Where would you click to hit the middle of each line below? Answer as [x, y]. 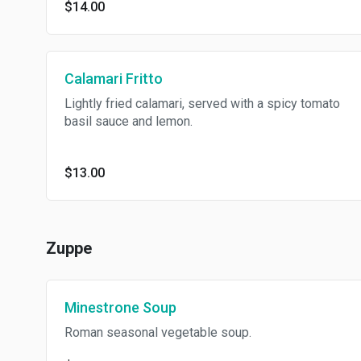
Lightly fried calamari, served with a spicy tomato [202, 104]
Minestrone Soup [120, 307]
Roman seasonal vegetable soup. [158, 332]
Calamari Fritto [114, 79]
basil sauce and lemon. [129, 121]
